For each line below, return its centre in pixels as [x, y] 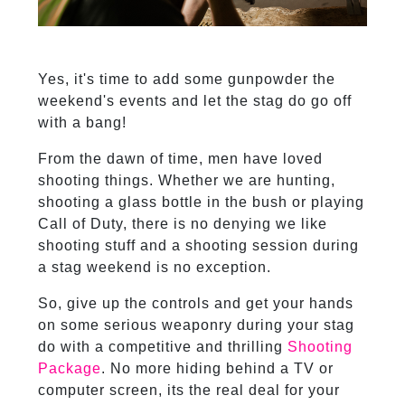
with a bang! [82, 123]
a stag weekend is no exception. [154, 268]
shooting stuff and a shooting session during [198, 246]
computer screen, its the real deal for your [188, 391]
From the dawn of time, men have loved [180, 159]
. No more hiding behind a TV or [217, 369]
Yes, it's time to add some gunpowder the [186, 80]
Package [69, 369]
